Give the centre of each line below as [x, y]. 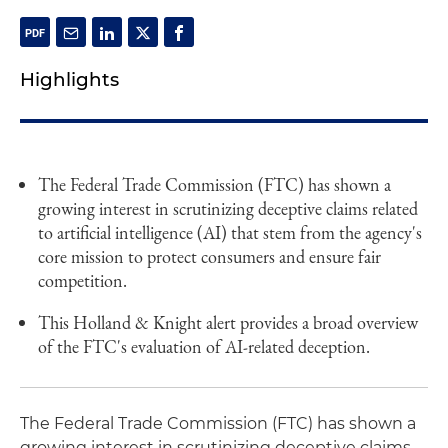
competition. [82, 280]
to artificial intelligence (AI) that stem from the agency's [230, 232]
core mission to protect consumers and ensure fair [209, 256]
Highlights [69, 79]
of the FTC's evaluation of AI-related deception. [204, 346]
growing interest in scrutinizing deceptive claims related [228, 208]
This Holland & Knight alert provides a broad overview [228, 322]
